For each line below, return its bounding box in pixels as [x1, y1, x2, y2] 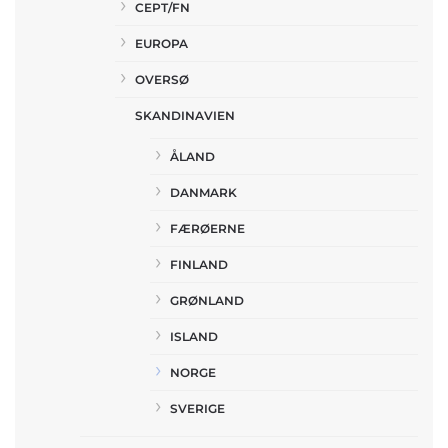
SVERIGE [170, 400, 225, 416]
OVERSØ [135, 71, 189, 87]
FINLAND [170, 256, 228, 272]
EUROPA [135, 35, 188, 51]
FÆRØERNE [170, 220, 245, 236]
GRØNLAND [170, 292, 244, 308]
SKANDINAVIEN [135, 107, 235, 123]
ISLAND [170, 328, 218, 344]
